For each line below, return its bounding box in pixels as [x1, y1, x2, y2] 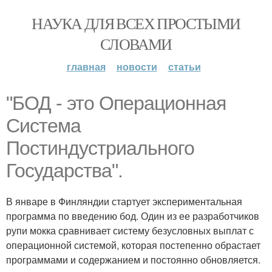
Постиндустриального [6, 137, 194, 159]
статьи [168, 59, 201, 73]
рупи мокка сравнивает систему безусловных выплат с [6, 223, 254, 237]
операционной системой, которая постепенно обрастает [6, 238, 260, 252]
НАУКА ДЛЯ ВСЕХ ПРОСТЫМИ [32, 13, 240, 33]
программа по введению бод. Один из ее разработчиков [6, 209, 259, 223]
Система [6, 115, 81, 137]
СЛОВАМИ [100, 33, 172, 54]
